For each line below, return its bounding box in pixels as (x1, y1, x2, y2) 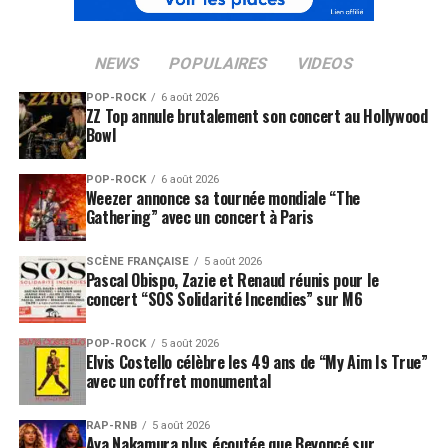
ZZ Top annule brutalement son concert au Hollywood (85, 104, 428, 128)
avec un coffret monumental (85, 368, 271, 393)
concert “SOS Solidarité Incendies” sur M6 (85, 286, 363, 311)
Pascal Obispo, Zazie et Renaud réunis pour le (85, 267, 379, 292)
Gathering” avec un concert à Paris (85, 204, 314, 229)
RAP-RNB (85, 418, 137, 432)
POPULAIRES (166, 54, 270, 73)
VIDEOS (294, 54, 356, 73)
